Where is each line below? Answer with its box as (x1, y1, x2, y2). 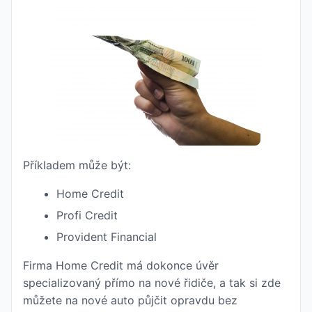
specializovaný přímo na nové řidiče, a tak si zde (23, 276, 281, 290)
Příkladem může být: (23, 158, 131, 172)
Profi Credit (56, 208, 118, 222)
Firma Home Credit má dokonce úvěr (23, 258, 219, 272)
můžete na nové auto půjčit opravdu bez (23, 293, 237, 307)
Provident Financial (56, 230, 157, 244)
